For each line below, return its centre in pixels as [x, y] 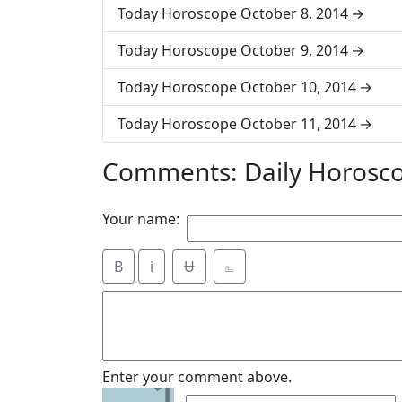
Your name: [141, 219]
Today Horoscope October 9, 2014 [233, 50]
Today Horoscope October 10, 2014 [237, 87]
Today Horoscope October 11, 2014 [237, 124]
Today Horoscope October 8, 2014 [233, 13]
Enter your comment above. [197, 377]
